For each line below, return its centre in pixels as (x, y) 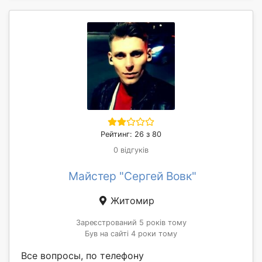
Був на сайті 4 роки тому (131, 233)
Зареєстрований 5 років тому (131, 222)
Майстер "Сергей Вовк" (132, 176)
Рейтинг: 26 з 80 (131, 134)
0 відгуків (131, 150)
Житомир (131, 200)
